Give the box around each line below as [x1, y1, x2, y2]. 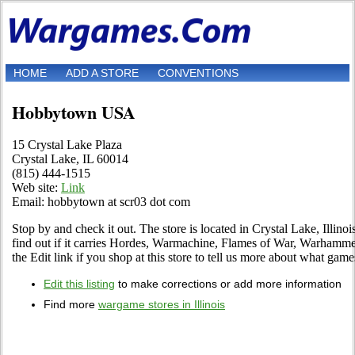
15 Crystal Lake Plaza [12, 138, 122, 152]
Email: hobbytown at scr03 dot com [12, 195, 190, 209]
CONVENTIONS [158, 67, 239, 80]
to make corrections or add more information [115, 277, 342, 291]
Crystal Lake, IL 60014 [12, 152, 128, 166]
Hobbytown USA [12, 99, 136, 126]
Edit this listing [44, 277, 115, 291]
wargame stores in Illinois [98, 298, 225, 311]
